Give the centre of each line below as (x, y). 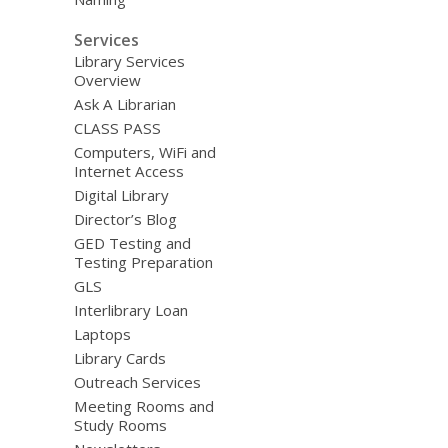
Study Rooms (120, 424)
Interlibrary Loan (130, 309)
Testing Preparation (143, 261)
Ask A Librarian (124, 103)
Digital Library (121, 194)
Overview (107, 79)
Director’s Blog (125, 218)
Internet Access (128, 170)
